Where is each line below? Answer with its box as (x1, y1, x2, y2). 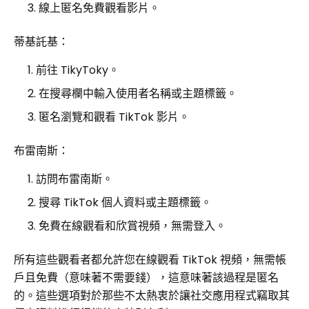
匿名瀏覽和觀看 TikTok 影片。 (39, 108, 190, 125)
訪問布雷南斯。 (36, 170, 113, 187)
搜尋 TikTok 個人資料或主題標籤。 (39, 194, 212, 210)
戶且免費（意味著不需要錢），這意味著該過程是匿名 (14, 269, 279, 286)
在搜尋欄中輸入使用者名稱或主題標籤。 (39, 85, 237, 101)
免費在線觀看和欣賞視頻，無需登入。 (39, 217, 226, 234)
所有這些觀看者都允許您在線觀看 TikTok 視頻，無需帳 (14, 251, 286, 268)
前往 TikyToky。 (36, 61, 119, 78)
